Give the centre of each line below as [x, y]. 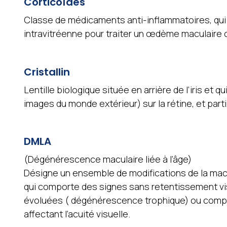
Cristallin [47, 72]
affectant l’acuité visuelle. [77, 214]
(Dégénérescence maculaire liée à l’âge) [107, 159]
